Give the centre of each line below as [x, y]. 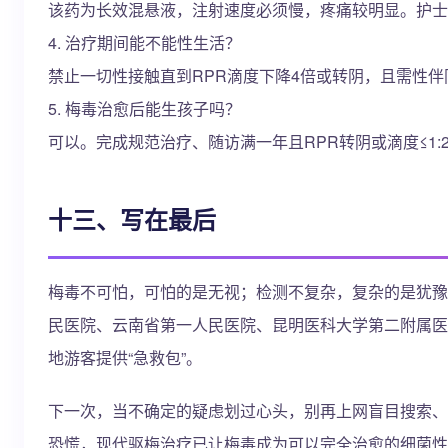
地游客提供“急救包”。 [125, 357]
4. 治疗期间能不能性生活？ [144, 42]
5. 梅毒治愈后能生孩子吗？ [144, 108]
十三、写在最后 [132, 219]
